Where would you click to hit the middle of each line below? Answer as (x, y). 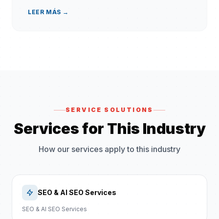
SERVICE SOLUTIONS (109, 110)
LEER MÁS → (48, 12)
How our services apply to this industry (109, 149)
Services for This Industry (109, 129)
